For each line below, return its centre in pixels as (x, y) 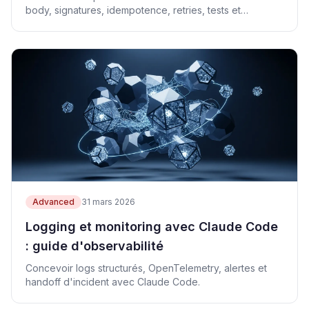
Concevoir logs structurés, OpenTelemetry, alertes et (146, 268)
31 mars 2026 (108, 202)
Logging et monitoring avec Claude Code (152, 227)
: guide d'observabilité (94, 246)
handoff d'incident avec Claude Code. (113, 282)
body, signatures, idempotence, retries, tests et (133, 10)
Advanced (53, 202)
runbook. (46, 24)
